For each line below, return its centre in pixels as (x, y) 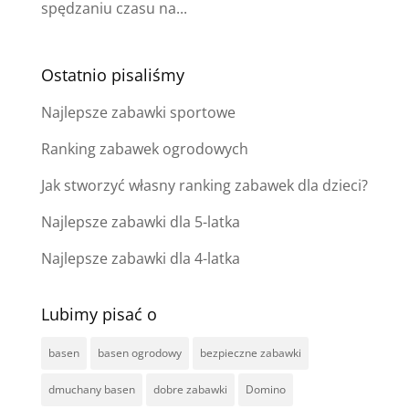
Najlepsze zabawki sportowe (138, 112)
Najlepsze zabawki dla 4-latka (140, 258)
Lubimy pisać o (99, 314)
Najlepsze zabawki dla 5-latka (140, 221)
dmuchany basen (91, 389)
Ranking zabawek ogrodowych (144, 148)
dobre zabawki (190, 389)
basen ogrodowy (139, 352)
